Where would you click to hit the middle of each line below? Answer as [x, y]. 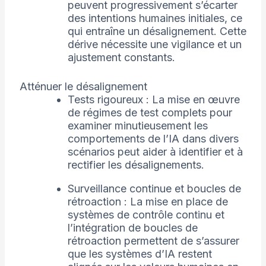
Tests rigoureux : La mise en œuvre [153, 100]
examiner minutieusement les [137, 126]
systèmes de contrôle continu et [146, 215]
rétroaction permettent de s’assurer [153, 241]
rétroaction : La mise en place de [148, 202]
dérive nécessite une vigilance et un [154, 45]
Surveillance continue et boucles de [154, 189]
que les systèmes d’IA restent [140, 254]
